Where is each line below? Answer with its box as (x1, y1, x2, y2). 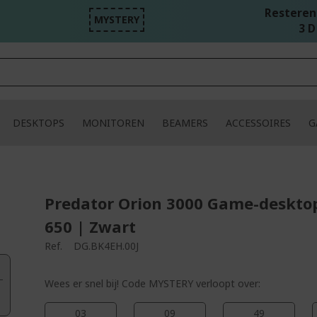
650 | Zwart (45, 216, 137, 237)
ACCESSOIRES (225, 116, 291, 129)
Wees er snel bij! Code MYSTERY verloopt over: (45, 277, 261, 290)
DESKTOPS (12, 116, 64, 129)
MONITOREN (81, 116, 144, 129)
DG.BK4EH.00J (74, 239, 139, 253)
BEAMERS (161, 116, 208, 129)
